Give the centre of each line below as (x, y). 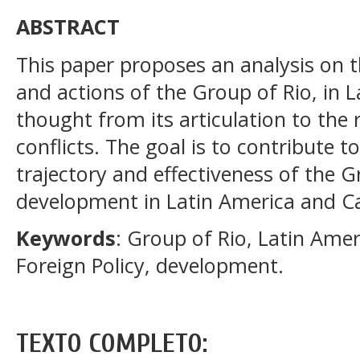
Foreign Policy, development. (150, 266)
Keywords (66, 238)
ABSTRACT (68, 26)
